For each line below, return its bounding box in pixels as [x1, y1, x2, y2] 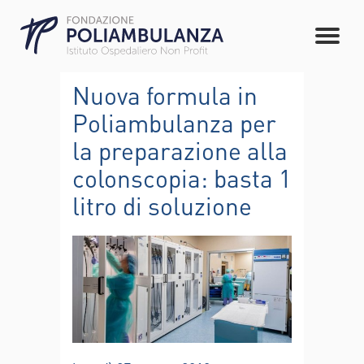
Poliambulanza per [72, 107, 276, 138]
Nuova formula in [72, 80, 258, 110]
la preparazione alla [72, 135, 288, 166]
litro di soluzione [72, 190, 252, 221]
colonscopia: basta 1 [72, 162, 292, 193]
